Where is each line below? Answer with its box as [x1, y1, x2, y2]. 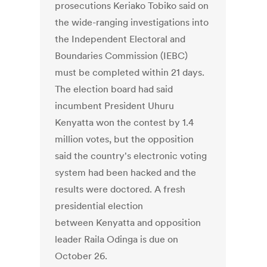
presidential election [55, 200, 144, 212]
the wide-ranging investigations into [55, 16, 209, 29]
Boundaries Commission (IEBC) [55, 49, 188, 62]
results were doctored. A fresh [55, 183, 186, 195]
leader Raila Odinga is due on [55, 233, 179, 246]
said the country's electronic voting [55, 150, 207, 162]
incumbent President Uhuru [55, 100, 175, 112]
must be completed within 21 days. [55, 66, 205, 79]
